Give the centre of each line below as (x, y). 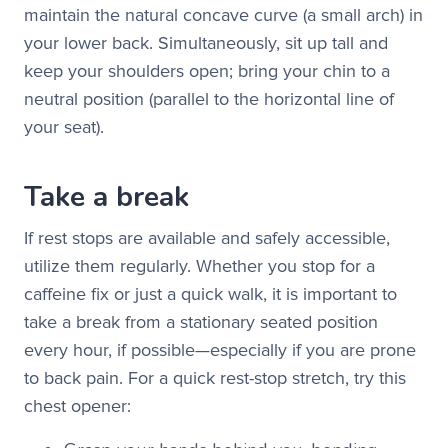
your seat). (64, 127)
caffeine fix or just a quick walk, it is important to (210, 294)
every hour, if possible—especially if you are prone (220, 350)
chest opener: (77, 406)
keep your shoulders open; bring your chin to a (207, 71)
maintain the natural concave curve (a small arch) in (223, 15)
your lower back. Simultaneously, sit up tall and (206, 43)
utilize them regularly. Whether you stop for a (199, 266)
